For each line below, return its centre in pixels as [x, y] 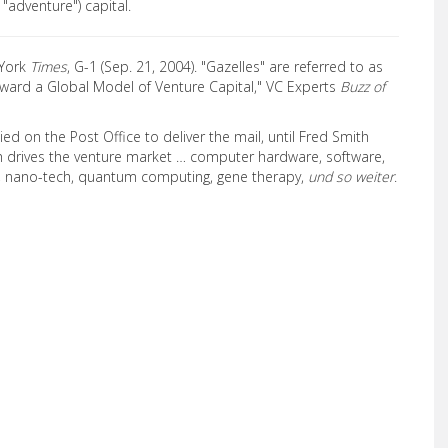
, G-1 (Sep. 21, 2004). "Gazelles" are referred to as [225, 66]
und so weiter [351, 176]
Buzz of [362, 86]
